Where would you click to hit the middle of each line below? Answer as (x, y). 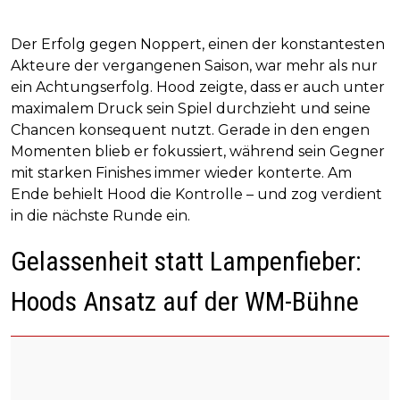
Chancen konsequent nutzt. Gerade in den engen (190, 130)
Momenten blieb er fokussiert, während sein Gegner (198, 152)
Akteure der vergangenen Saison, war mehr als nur (194, 66)
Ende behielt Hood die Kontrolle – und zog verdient (196, 195)
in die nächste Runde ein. (100, 216)
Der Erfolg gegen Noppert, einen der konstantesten (198, 45)
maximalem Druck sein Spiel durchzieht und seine (191, 109)
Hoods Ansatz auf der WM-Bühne (185, 302)
